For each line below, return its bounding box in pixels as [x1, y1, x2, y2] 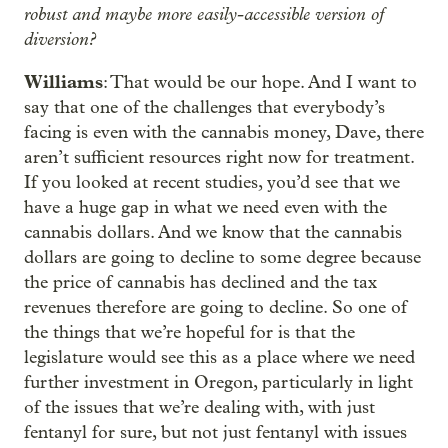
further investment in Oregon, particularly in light [24, 372, 413, 393]
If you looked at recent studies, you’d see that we [24, 172, 400, 193]
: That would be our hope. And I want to [103, 72, 417, 93]
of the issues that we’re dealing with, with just [24, 397, 375, 418]
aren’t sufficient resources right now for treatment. [24, 147, 414, 168]
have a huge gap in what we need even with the [24, 197, 387, 218]
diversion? [24, 28, 96, 50]
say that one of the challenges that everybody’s [24, 97, 385, 118]
